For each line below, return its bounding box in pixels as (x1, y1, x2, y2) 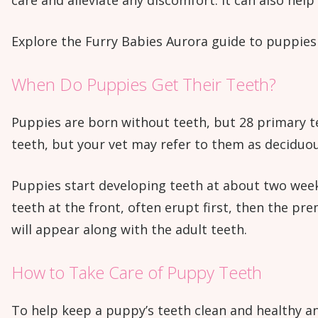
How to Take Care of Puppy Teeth (11, 260, 262, 284)
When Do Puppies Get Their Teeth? (11, 72, 276, 96)
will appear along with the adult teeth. (11, 220, 247, 238)
